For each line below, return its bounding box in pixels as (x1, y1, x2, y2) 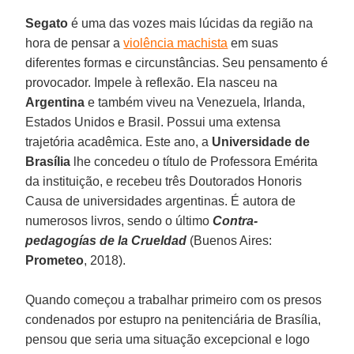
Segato (25, 16, 69, 30)
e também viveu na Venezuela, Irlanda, (85, 95, 306, 109)
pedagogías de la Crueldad (25, 233, 190, 247)
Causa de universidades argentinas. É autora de (25, 194, 296, 208)
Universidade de (212, 134, 311, 149)
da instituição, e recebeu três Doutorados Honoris (25, 174, 303, 188)
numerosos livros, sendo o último (25, 213, 213, 228)
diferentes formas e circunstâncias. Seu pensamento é (25, 55, 329, 70)
